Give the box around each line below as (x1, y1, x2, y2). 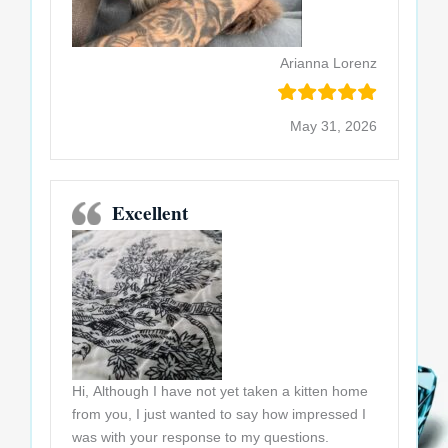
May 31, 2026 (289, 118, 377, 135)
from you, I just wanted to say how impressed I (71, 406, 136, 423)
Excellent (111, 199, 188, 228)
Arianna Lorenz (279, 55, 377, 72)
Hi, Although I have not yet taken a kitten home (71, 383, 368, 400)
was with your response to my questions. (71, 429, 329, 446)
